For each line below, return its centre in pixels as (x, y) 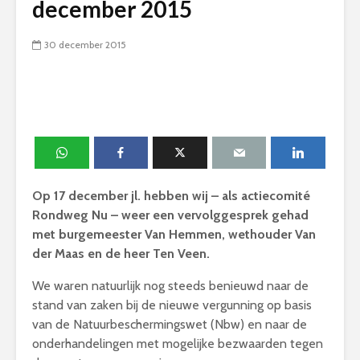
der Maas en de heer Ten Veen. (121, 253)
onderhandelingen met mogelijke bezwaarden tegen (178, 343)
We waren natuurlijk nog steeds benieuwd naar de (170, 285)
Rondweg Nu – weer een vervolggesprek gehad (170, 215)
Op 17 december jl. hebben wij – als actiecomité (171, 195)
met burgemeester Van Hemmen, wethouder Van (174, 234)
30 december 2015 (85, 45)
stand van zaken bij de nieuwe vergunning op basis (172, 305)
